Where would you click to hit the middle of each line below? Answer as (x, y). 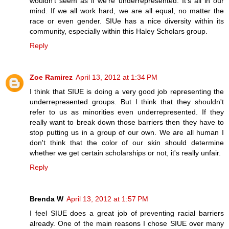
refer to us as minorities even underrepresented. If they (127, 112)
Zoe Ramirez (51, 77)
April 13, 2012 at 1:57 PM (107, 199)
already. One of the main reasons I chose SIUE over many (127, 223)
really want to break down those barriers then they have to (127, 122)
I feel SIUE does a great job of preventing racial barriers (127, 213)
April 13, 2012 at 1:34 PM (117, 77)
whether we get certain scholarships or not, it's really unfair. (125, 153)
